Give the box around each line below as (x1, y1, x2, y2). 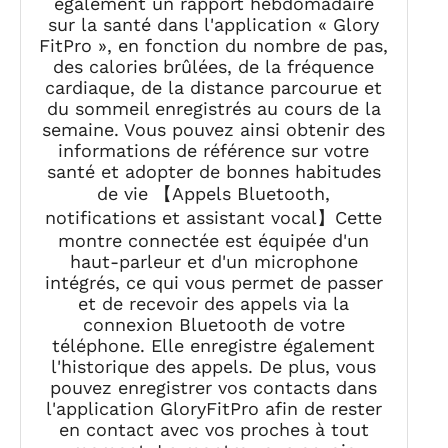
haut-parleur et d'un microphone (69, 250, 358, 272)
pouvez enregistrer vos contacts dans (50, 376, 378, 398)
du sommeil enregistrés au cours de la (46, 97, 381, 119)
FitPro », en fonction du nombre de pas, (39, 34, 389, 56)
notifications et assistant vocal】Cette (45, 206, 383, 228)
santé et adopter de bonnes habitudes (46, 160, 381, 182)
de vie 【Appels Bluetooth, (97, 182, 331, 204)
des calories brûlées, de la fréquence (53, 55, 375, 77)
